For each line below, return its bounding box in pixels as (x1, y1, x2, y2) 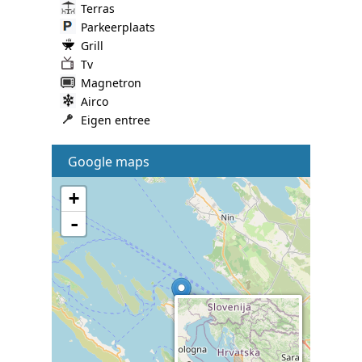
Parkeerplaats (81, 19, 155, 35)
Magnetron (81, 74, 141, 90)
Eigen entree (81, 112, 150, 128)
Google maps (68, 152, 149, 170)
